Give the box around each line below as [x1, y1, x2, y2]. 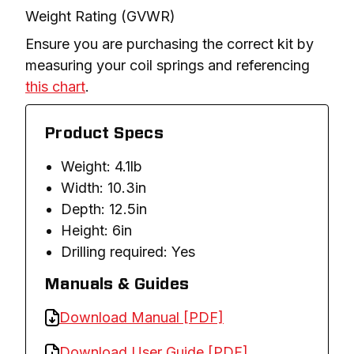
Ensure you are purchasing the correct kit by [25, 35, 314, 52]
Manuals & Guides [45, 276, 190, 292]
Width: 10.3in [61, 179, 146, 196]
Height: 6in [61, 221, 132, 239]
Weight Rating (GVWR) [25, 7, 175, 24]
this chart [25, 77, 85, 95]
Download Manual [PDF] [59, 308, 224, 326]
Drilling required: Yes [61, 243, 195, 260]
